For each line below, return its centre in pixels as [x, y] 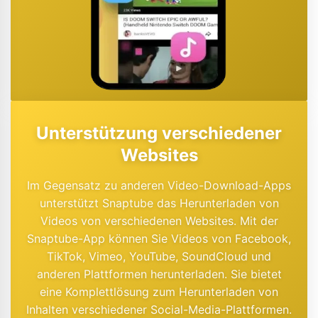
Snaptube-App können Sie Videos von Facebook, [159, 238]
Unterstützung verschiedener [159, 133]
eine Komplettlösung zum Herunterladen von [159, 291]
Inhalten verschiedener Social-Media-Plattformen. [159, 309]
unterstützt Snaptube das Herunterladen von [159, 203]
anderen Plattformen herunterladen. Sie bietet [159, 274]
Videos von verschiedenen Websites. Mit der [159, 220]
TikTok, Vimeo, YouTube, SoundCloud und [159, 256]
